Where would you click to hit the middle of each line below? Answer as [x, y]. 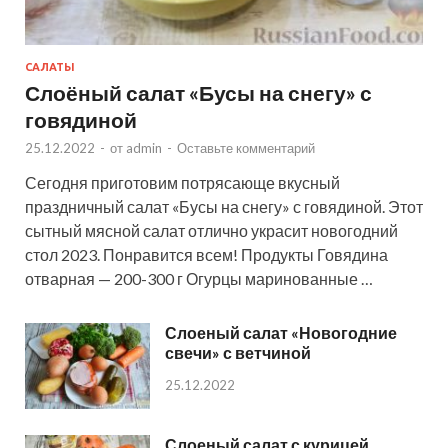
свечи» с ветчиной [238, 352]
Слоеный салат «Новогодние [281, 332]
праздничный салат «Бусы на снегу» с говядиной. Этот [224, 206]
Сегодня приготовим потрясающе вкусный [182, 182]
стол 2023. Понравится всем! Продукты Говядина [206, 254]
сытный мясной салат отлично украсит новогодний [211, 230]
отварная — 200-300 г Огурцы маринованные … [199, 278]
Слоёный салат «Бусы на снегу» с [198, 92]
